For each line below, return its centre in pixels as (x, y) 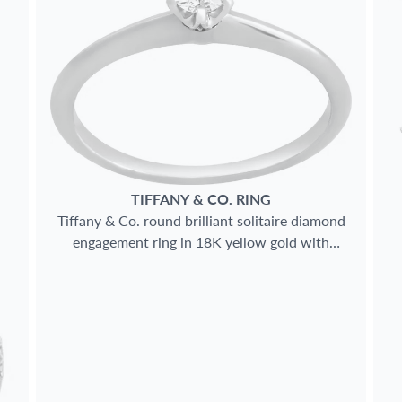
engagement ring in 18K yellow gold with (201, 241)
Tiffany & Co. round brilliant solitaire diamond (201, 220)
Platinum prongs (201, 263)
